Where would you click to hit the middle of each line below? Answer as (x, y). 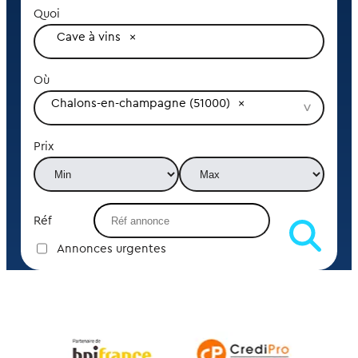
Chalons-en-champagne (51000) (140, 103)
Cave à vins (89, 37)
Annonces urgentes (111, 249)
